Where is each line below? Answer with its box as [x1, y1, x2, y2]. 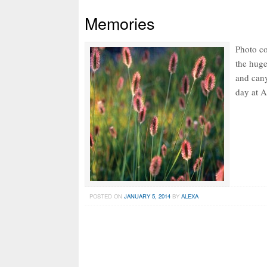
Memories [85, 11, 155, 35]
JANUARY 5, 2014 [123, 191, 170, 200]
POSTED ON [89, 191, 124, 200]
